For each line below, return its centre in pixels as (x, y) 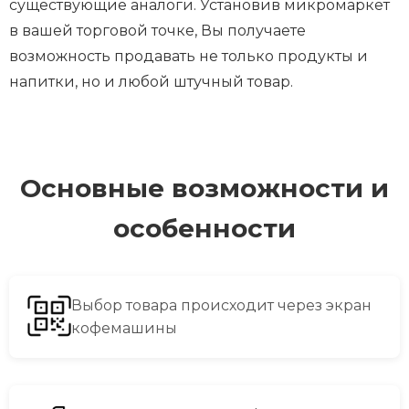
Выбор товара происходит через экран (221, 305)
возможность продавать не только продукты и (189, 56)
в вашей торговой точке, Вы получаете (157, 31)
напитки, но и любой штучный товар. (151, 82)
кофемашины (124, 328)
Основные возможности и (204, 188)
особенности (204, 228)
